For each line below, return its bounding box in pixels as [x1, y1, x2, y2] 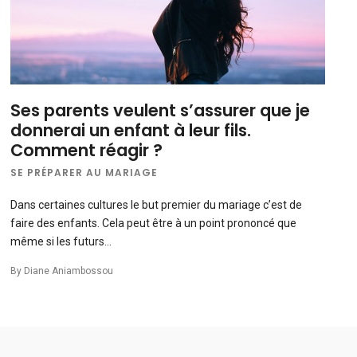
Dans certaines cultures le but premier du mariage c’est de [10, 198, 303, 212]
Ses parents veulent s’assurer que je [10, 99, 311, 123]
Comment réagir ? [10, 139, 163, 163]
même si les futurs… [10, 235, 112, 249]
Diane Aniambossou [24, 265, 114, 277]
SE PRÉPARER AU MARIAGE [10, 166, 159, 180]
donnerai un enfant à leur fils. [10, 119, 252, 143]
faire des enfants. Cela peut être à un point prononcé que [10, 217, 297, 230]
